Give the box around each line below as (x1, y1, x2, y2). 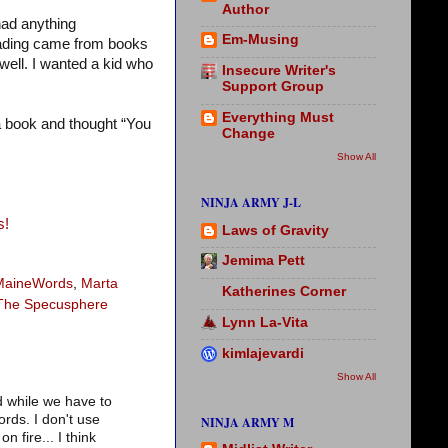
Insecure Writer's (222, 63, 336, 79)
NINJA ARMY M (201, 414, 294, 431)
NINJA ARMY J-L (201, 194, 301, 212)
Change (222, 125, 275, 141)
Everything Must (222, 109, 334, 125)
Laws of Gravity (222, 222, 329, 238)
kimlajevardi (222, 345, 304, 361)
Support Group (222, 79, 324, 95)
